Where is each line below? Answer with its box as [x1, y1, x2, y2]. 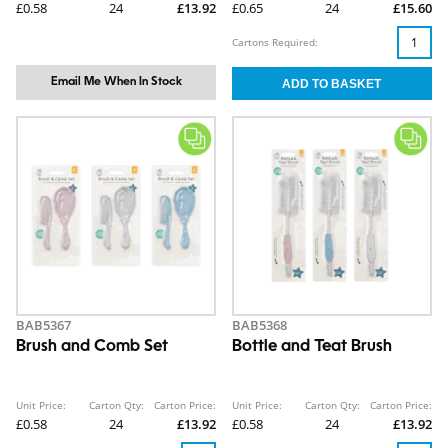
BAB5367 [16, 316, 71, 334]
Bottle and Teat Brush [232, 339, 392, 355]
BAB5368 [232, 316, 287, 334]
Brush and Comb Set [16, 339, 168, 355]
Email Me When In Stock [50, 76, 182, 88]
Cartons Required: [232, 35, 318, 49]
